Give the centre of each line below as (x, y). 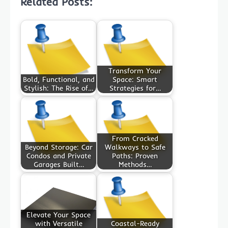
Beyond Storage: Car (59, 147)
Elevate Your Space (59, 215)
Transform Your (135, 70)
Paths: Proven (135, 155)
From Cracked (135, 138)
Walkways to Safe (135, 147)
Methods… (135, 164)
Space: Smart (135, 79)
